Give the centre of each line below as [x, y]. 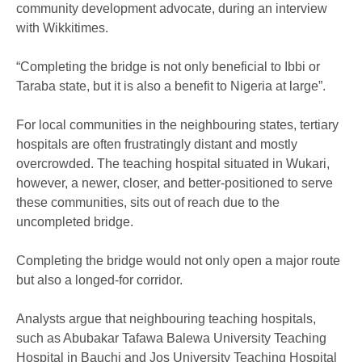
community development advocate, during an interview [172, 9]
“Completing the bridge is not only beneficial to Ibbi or [168, 67]
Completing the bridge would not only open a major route [178, 261]
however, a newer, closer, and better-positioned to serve [175, 183]
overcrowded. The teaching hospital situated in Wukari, [173, 164]
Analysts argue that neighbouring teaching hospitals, [166, 319]
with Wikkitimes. [62, 28]
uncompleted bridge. [75, 222]
